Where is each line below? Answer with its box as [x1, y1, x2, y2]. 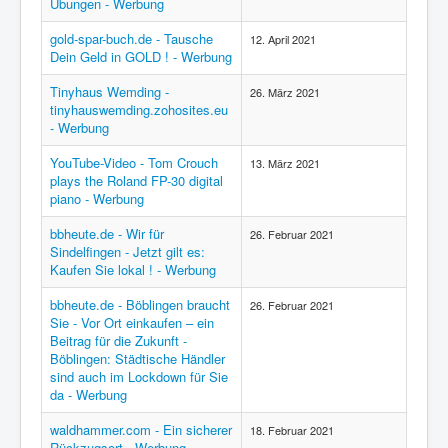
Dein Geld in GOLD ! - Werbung [50, 47, 232, 66]
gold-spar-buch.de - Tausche [50, 29, 213, 48]
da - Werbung [50, 385, 127, 404]
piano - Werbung [50, 189, 144, 208]
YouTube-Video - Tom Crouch [50, 153, 218, 172]
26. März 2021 [250, 84, 320, 100]
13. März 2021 [250, 155, 320, 171]
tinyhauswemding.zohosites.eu [50, 100, 228, 119]
